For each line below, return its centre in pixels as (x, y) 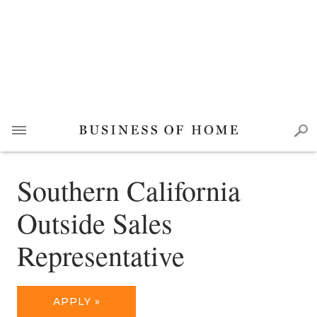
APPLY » (76, 301)
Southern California (129, 190)
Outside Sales (95, 223)
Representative (101, 255)
